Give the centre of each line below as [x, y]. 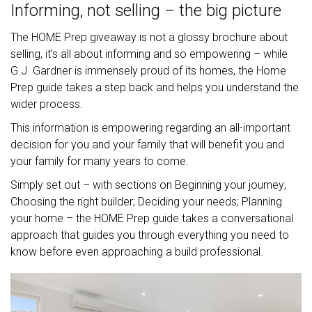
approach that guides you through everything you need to [150, 235]
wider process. [49, 104]
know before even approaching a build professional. [137, 251]
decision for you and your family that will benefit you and [147, 144]
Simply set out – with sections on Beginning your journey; [148, 185]
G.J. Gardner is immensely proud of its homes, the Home [148, 70]
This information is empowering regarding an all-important [150, 127]
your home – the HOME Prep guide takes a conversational [152, 218]
